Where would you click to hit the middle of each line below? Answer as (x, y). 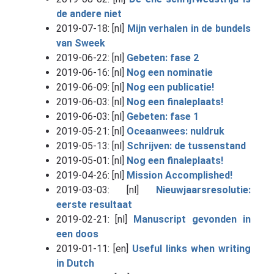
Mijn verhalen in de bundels (189, 28)
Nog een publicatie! (170, 87)
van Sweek (80, 43)
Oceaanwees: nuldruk (175, 131)
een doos (77, 234)
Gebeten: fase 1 (162, 116)
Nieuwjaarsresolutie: (203, 190)
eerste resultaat (94, 204)
